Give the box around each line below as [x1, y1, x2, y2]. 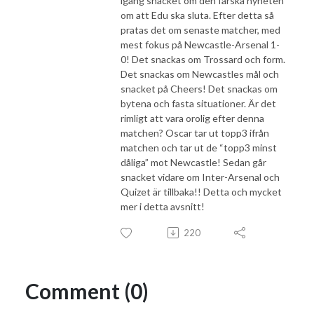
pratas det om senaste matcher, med [121, 23, 280, 36]
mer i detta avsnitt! [121, 200, 205, 212]
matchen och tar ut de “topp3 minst [121, 141, 277, 153]
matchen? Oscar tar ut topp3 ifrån [121, 126, 269, 139]
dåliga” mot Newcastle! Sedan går [121, 156, 266, 168]
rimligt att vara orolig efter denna [121, 111, 264, 124]
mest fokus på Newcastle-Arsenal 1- [121, 38, 280, 50]
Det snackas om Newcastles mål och [121, 67, 279, 80]
